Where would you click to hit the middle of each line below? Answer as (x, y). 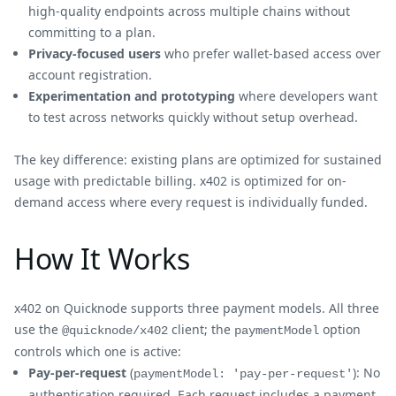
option (340, 329)
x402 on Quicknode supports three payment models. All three (197, 308)
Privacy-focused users (95, 53)
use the (38, 329)
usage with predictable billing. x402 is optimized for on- (180, 180)
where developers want (306, 95)
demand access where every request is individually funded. (191, 202)
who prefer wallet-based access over (271, 53)
